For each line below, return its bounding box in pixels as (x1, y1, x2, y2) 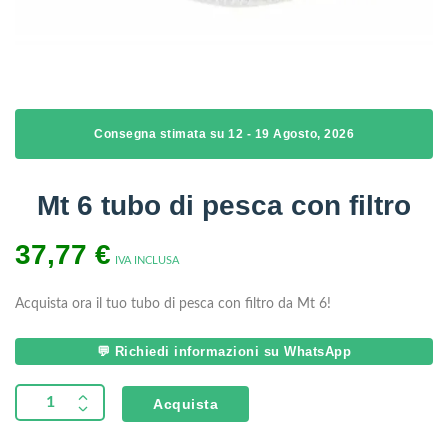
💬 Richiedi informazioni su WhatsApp (96, 343, 352, 359)
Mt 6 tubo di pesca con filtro (37, 189, 411, 221)
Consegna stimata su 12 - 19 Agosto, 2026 (94, 126, 354, 141)
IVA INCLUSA (115, 254, 179, 266)
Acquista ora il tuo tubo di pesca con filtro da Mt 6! (15, 296, 331, 311)
